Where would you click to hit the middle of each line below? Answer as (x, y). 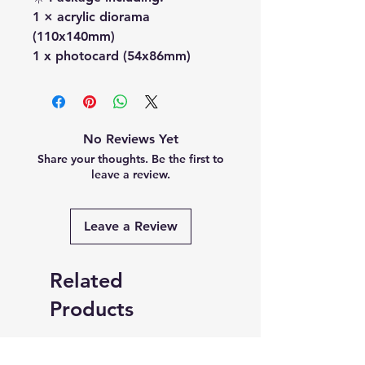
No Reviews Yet (130, 139)
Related (86, 280)
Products (92, 309)
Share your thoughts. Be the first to (130, 159)
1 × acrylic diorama (91, 17)
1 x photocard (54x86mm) (112, 56)
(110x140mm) (74, 36)
